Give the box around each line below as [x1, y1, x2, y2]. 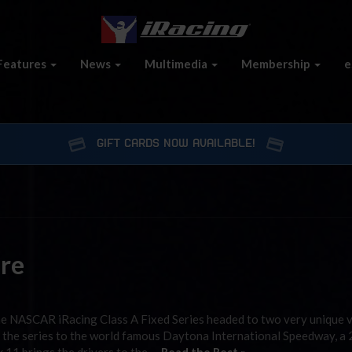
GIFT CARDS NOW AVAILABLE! [97, 138, 255, 149]
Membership [241, 56, 313, 71]
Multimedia [145, 56, 210, 71]
